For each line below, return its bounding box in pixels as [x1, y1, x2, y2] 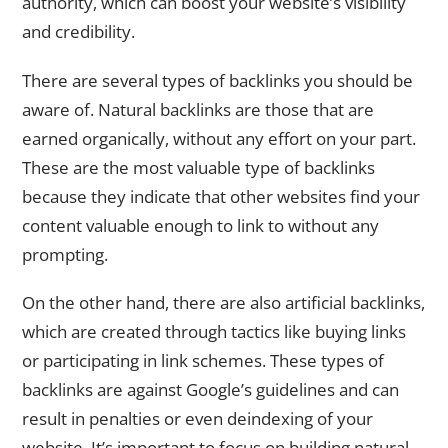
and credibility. [22, 20, 135, 44]
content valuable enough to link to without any [22, 213, 379, 237]
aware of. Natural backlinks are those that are [22, 97, 374, 121]
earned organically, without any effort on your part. [22, 126, 416, 150]
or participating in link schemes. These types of [22, 349, 384, 373]
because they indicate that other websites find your [22, 184, 420, 208]
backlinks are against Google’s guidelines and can [22, 378, 399, 402]
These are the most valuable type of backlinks [22, 155, 375, 179]
